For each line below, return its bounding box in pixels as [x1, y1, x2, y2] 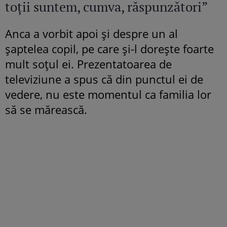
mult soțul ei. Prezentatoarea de [5, 56, 172, 71]
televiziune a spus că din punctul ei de [5, 71, 203, 87]
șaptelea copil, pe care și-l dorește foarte [5, 41, 214, 56]
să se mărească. [5, 101, 87, 117]
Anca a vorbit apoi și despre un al [5, 25, 178, 41]
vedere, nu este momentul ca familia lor [5, 86, 211, 102]
